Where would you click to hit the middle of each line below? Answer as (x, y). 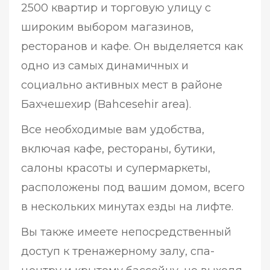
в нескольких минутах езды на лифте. (127, 207)
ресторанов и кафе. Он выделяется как (132, 47)
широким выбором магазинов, (107, 27)
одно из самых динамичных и (105, 66)
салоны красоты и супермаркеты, (116, 168)
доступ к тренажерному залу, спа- (118, 252)
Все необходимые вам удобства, (113, 130)
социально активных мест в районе (122, 85)
